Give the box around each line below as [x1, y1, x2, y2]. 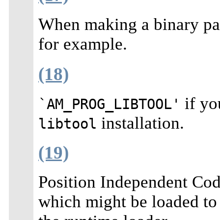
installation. [97, 113, 184, 133]
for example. [38, 34, 127, 54]
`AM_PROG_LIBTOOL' [38, 95, 180, 112]
